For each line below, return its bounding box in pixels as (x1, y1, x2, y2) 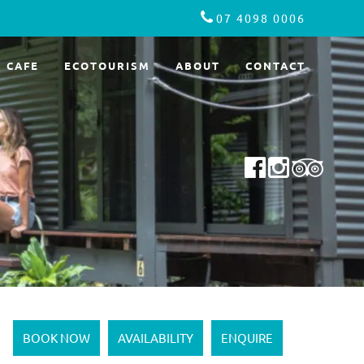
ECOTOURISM (64, 58, 150, 72)
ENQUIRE (221, 330, 273, 346)
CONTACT (245, 58, 305, 72)
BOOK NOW (23, 330, 90, 346)
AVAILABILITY (118, 330, 193, 346)
